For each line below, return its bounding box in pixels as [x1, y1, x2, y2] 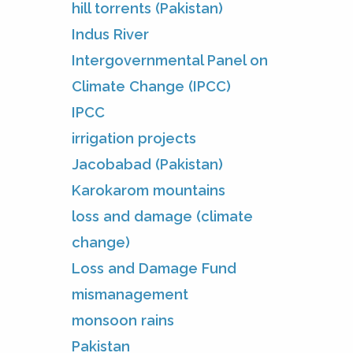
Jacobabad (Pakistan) [72, 155, 223, 173]
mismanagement [72, 285, 188, 303]
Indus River [72, 25, 149, 43]
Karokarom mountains [72, 181, 225, 199]
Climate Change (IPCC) [72, 77, 231, 95]
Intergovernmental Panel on [72, 51, 268, 69]
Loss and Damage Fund [72, 259, 236, 277]
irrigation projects [72, 129, 196, 147]
